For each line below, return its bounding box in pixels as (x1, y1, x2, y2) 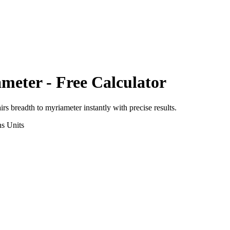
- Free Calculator (42, 73, 166, 92)
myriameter (45, 103, 82, 112)
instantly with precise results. (82, 103, 177, 112)
